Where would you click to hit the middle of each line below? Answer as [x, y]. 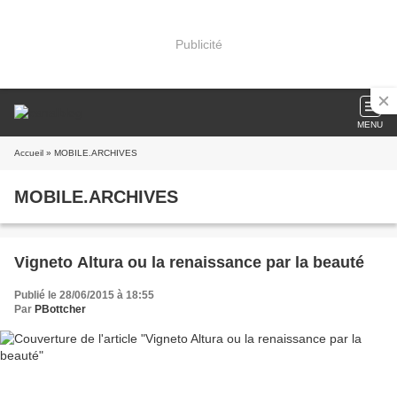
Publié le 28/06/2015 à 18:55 [84, 295]
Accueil [29, 153]
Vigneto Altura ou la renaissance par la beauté [189, 262]
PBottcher [60, 309]
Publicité [198, 44]
